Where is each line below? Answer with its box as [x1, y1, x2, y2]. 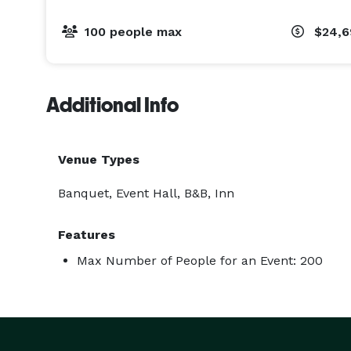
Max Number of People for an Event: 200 [77, 253, 323, 268]
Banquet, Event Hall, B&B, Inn [58, 186, 234, 201]
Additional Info [46, 93, 179, 117]
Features [58, 227, 115, 242]
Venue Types [58, 152, 139, 167]
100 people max [85, 24, 182, 39]
